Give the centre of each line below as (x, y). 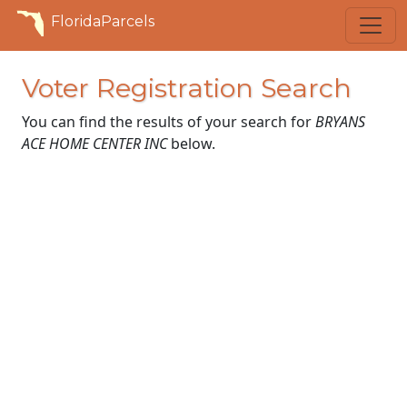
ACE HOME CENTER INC (94, 144)
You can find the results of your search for (169, 122)
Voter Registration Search (187, 88)
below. (191, 144)
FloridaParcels (103, 21)
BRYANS (340, 122)
